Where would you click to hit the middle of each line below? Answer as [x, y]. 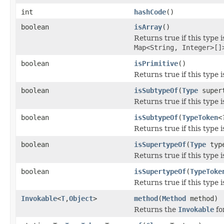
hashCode [150, 12]
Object [81, 198]
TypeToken [200, 117]
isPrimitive [156, 63]
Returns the [156, 209]
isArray [148, 27]
